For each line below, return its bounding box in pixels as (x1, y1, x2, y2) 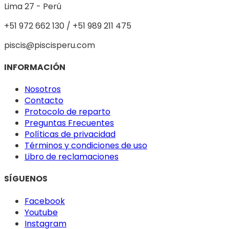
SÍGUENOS (4, 173, 48, 185)
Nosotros (25, 83, 61, 96)
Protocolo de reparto (25, 106, 110, 118)
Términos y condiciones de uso (25, 140, 147, 152)
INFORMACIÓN (4, 61, 65, 73)
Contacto (25, 95, 63, 107)
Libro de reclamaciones (25, 151, 119, 163)
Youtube (25, 206, 58, 218)
